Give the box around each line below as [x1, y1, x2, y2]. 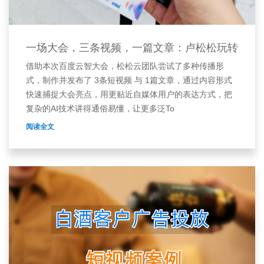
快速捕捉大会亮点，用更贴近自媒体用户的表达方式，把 [26, 90, 232, 100]
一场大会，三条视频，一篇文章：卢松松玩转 [26, 42, 238, 54]
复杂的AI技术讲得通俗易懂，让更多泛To [26, 104, 174, 114]
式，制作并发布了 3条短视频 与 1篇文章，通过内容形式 [26, 75, 232, 85]
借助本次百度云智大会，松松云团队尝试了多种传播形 [26, 61, 224, 71]
